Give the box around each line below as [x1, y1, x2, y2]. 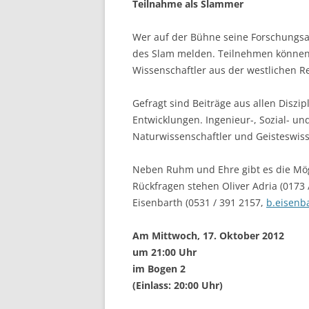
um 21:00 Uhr [132, 246, 197, 259]
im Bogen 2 [132, 262, 186, 275]
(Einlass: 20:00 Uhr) [132, 279, 223, 292]
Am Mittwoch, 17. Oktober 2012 [132, 229, 284, 242]
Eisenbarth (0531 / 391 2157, [132, 196, 266, 209]
